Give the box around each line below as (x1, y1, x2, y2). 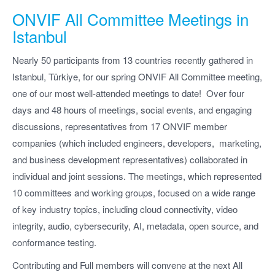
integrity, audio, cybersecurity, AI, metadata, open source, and (12, 219, 258, 232)
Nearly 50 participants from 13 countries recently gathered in (12, 53, 253, 66)
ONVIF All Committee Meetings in (12, 7, 249, 31)
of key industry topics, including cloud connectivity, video (12, 202, 238, 215)
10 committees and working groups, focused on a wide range (12, 185, 255, 199)
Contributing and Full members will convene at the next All (12, 258, 242, 272)
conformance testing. (12, 235, 96, 249)
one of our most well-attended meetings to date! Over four (12, 86, 244, 99)
